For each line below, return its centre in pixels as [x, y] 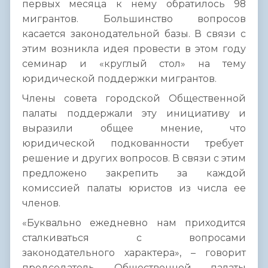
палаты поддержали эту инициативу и [134, 114]
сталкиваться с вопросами [134, 238]
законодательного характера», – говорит [134, 253]
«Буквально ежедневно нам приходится [134, 223]
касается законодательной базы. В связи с [134, 34]
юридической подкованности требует [134, 144]
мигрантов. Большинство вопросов [134, 19]
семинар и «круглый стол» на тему [134, 64]
